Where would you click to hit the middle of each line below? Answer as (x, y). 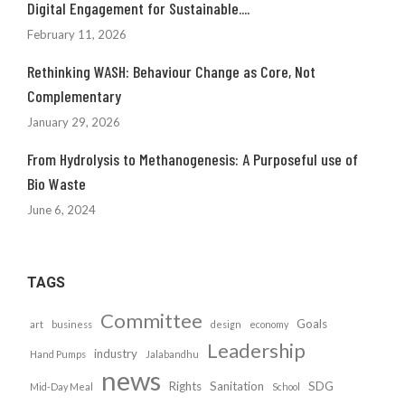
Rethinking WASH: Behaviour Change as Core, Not (171, 71)
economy (269, 324)
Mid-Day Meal (61, 386)
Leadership (256, 350)
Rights (185, 386)
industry (116, 353)
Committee (151, 320)
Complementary (74, 96)
